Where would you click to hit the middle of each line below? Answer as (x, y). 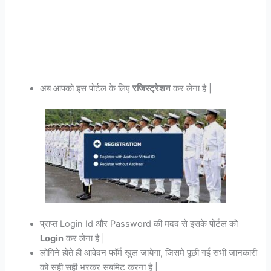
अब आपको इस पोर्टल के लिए (87, 88)
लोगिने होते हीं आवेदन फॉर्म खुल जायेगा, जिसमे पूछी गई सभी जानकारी (149, 253)
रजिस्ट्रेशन (152, 88)
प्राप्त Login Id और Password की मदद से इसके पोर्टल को (139, 224)
